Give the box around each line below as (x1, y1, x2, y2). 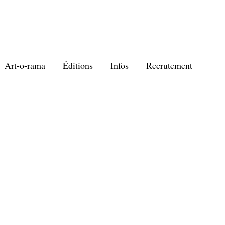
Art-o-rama (5, 59, 45, 71)
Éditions (63, 59, 93, 71)
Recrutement (146, 59, 192, 71)
